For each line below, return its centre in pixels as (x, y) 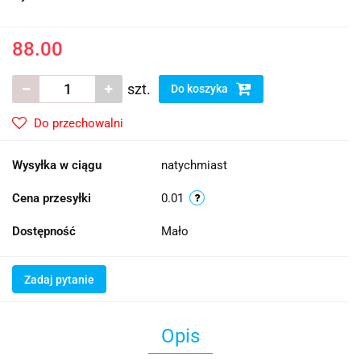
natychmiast (194, 165)
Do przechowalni (79, 123)
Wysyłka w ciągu (57, 165)
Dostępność (44, 231)
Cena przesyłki (52, 198)
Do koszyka (201, 88)
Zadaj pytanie (59, 279)
